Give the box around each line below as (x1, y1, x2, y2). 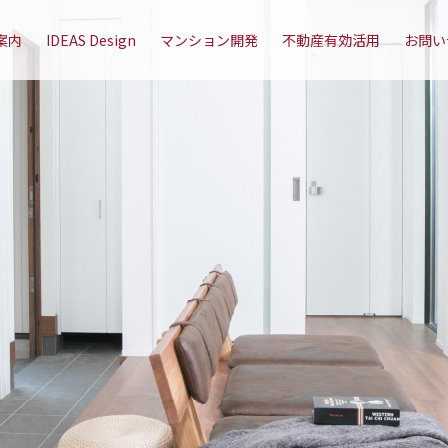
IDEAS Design (45, 30, 136, 50)
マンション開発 (159, 30, 258, 50)
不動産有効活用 (281, 30, 380, 50)
